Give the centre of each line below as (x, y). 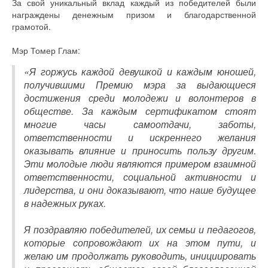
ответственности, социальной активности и (140, 176)
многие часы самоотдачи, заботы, (140, 124)
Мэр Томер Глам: (46, 50)
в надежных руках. (65, 203)
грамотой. (31, 26)
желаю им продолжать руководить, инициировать (140, 255)
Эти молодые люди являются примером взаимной (140, 163)
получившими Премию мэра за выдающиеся (140, 84)
